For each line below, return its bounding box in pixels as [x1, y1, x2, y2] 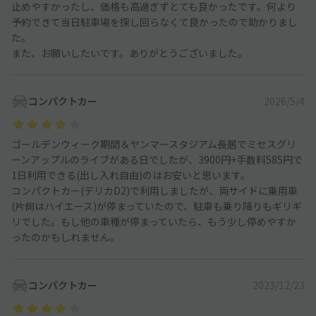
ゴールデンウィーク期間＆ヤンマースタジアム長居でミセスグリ [11, 137, 296, 152]
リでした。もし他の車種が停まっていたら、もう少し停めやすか [11, 214, 296, 229]
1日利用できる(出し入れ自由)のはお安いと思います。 [11, 168, 250, 183]
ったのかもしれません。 [11, 230, 120, 245]
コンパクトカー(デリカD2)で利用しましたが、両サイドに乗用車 [11, 183, 298, 198]
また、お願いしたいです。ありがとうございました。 [11, 46, 248, 61]
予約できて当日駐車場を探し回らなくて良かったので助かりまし [11, 15, 298, 30]
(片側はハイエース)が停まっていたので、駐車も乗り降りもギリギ [11, 199, 302, 214]
